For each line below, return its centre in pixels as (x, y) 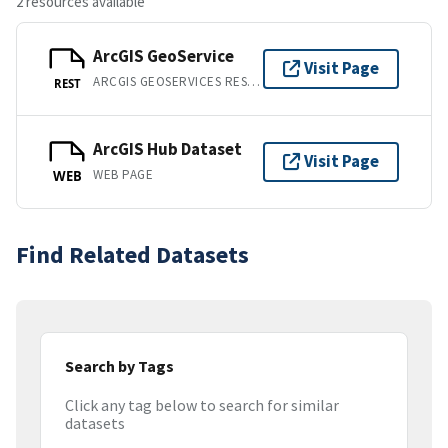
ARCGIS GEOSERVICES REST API (254, 82)
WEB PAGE (123, 175)
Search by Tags (119, 365)
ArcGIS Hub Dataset (167, 149)
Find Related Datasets (132, 254)
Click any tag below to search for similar (202, 405)
